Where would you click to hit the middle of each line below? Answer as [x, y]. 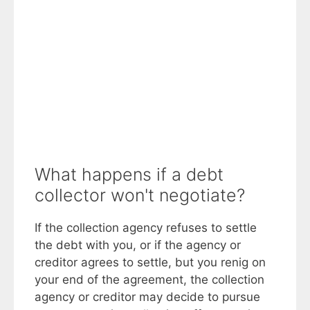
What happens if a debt [129, 175]
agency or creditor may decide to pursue [147, 297]
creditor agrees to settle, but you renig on [150, 263]
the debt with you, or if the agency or [138, 245]
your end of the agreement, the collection [149, 280]
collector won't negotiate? [140, 195]
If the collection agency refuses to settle [146, 228]
